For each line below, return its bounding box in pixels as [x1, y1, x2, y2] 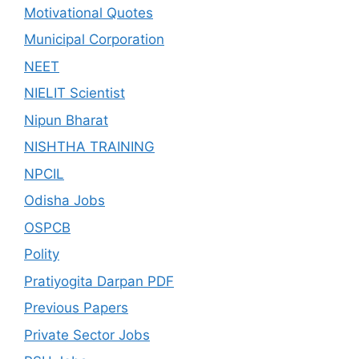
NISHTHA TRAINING [24, 139, 155, 155]
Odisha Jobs [24, 192, 105, 209]
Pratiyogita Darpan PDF [24, 272, 174, 289]
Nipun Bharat [24, 111, 108, 128]
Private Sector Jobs [24, 326, 150, 343]
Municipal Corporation [24, 31, 164, 48]
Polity [24, 246, 59, 263]
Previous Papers [24, 300, 128, 317]
